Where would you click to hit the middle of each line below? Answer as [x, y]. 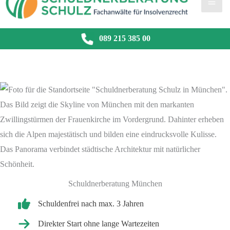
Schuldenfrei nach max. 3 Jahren [91, 204]
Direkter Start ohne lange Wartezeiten [99, 224]
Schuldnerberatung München [115, 184]
